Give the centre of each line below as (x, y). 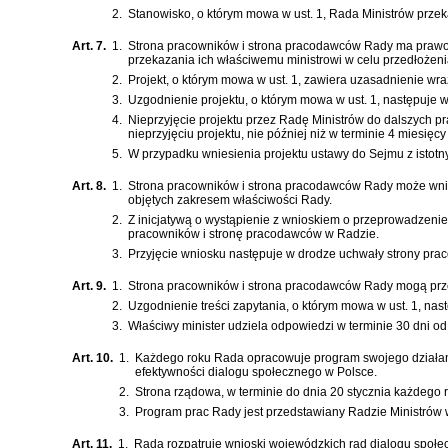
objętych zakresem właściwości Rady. (230, 200)
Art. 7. (89, 46)
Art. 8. (89, 186)
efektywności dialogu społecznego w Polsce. (256, 372)
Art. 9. (89, 286)
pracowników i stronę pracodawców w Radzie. (253, 234)
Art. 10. (92, 358)
